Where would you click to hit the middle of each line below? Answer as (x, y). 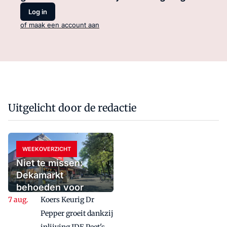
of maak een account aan (60, 25)
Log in (38, 11)
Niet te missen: (50, 163)
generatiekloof (48, 212)
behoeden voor (50, 187)
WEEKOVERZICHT (47, 149)
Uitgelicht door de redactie (72, 108)
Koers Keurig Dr (67, 200)
